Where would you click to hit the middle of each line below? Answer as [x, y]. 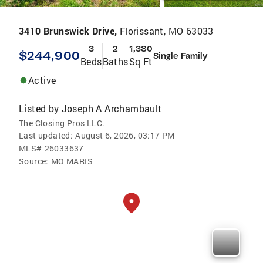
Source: [34, 161]
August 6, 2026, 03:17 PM [125, 136]
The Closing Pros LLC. [62, 123]
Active [42, 80]
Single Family [181, 56]
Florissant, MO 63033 [166, 31]
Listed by [39, 109]
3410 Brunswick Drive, [69, 31]
